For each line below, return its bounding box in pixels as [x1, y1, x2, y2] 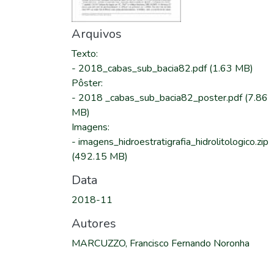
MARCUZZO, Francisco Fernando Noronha [72, 237, 250, 250]
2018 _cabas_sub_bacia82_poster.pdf [78, 91, 245, 105]
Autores [72, 215, 116, 232]
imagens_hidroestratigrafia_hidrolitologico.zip [78, 135, 268, 149]
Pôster [72, 76, 101, 90]
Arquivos [72, 26, 122, 42]
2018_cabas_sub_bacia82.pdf [78, 62, 209, 75]
